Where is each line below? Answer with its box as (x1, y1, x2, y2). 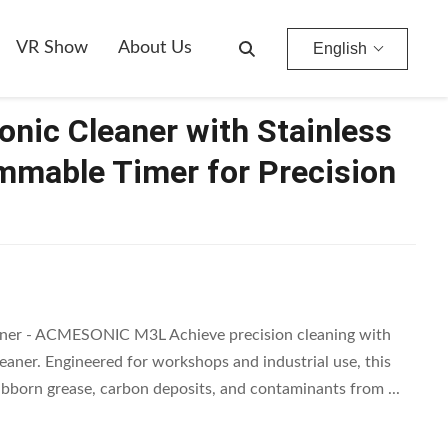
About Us (118, 39, 192, 57)
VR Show (16, 39, 88, 57)
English (313, 39, 367, 57)
